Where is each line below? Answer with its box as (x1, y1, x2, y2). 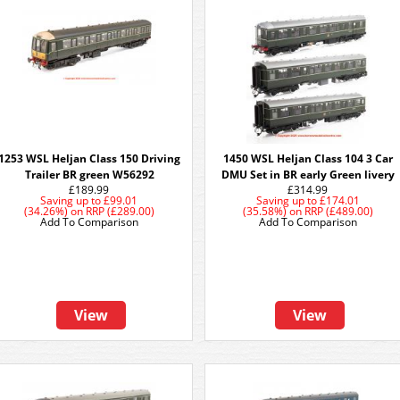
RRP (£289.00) (86, 204, 154, 219)
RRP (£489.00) (304, 204, 373, 219)
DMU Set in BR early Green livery (221, 167, 395, 182)
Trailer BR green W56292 (24, 167, 154, 182)
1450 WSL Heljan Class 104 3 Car (223, 151, 393, 166)
